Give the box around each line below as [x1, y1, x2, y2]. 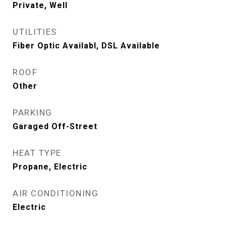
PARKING [13, 107, 52, 118]
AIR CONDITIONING [13, 188, 98, 198]
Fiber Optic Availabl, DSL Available [13, 41, 160, 50]
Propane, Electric [13, 162, 87, 172]
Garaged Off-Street [13, 122, 97, 131]
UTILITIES [13, 27, 57, 37]
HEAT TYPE [13, 148, 62, 158]
